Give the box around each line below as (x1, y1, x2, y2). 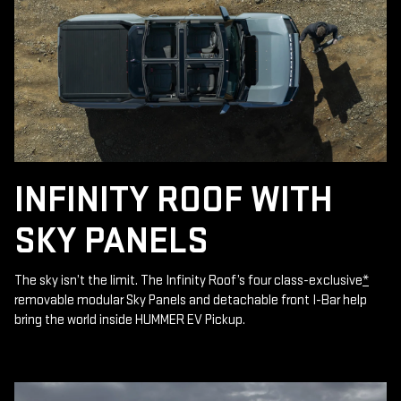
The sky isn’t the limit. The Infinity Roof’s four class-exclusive (14, 272, 363, 290)
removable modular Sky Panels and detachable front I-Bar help (14, 292, 367, 310)
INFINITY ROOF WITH (14, 177, 333, 224)
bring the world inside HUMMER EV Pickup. (14, 311, 245, 329)
